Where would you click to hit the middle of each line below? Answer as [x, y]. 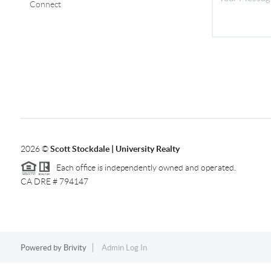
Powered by [42, 248]
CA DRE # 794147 [54, 182]
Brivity [75, 248]
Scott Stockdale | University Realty [115, 149]
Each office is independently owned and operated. [143, 167]
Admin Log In [124, 248]
